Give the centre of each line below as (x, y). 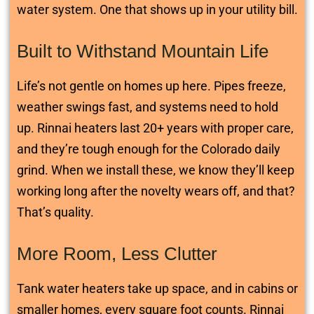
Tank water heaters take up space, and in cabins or (157, 288)
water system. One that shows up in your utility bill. (157, 9)
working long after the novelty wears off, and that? (156, 191)
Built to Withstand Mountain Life (142, 51)
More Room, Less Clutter (117, 254)
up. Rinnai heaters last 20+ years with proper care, (155, 128)
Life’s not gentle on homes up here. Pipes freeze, (151, 86)
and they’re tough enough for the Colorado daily (148, 149)
